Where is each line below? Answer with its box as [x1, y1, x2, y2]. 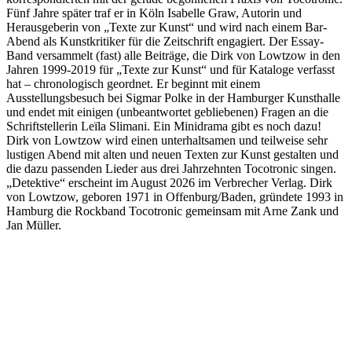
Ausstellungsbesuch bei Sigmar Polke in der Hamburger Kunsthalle [6, 90, 340, 104]
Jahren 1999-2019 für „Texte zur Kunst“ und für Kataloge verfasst [6, 62, 335, 76]
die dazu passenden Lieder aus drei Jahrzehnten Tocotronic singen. [6, 161, 336, 175]
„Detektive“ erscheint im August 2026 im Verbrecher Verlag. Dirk [6, 175, 332, 189]
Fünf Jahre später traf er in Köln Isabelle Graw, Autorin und [6, 5, 302, 20]
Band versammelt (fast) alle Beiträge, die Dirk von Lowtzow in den [6, 48, 340, 62]
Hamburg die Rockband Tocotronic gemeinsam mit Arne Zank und [6, 203, 339, 218]
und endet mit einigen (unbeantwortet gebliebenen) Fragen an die [6, 104, 328, 119]
